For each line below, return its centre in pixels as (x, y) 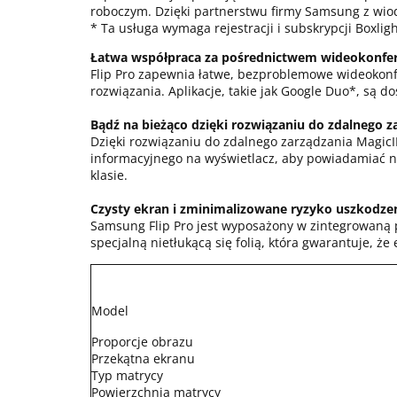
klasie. (109, 175)
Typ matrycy (127, 375)
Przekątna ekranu (143, 358)
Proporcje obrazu (142, 342)
